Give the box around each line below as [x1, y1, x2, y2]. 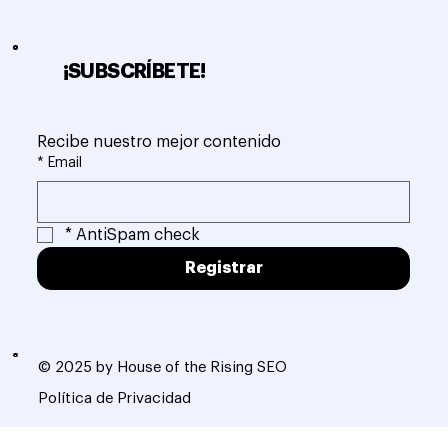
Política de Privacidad [37, 390, 191, 406]
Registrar [184, 260, 263, 277]
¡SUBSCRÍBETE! [62, 61, 206, 83]
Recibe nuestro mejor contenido [37, 134, 282, 151]
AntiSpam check [76, 227, 201, 244]
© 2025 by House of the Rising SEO [37, 359, 287, 375]
